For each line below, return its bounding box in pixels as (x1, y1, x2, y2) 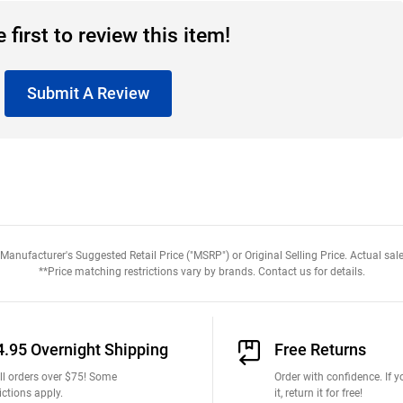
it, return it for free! (274, 386, 363, 399)
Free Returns (274, 340, 366, 359)
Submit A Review (27, 84, 149, 103)
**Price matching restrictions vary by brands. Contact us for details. (38, 264, 365, 278)
